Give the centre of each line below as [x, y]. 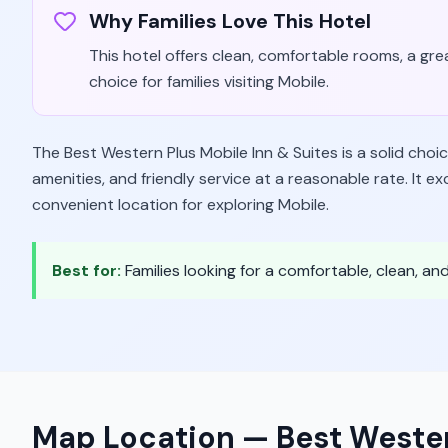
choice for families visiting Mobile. [209, 81]
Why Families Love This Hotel [230, 21]
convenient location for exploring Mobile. [180, 204]
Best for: [88, 270]
